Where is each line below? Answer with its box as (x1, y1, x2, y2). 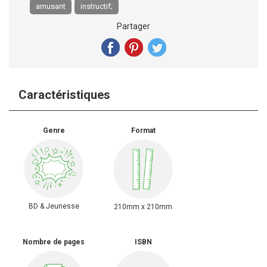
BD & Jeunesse (28, 202, 79, 210)
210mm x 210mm (114, 202, 172, 211)
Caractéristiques (18, 88, 110, 102)
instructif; (80, 2, 113, 11)
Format (131, 126, 156, 135)
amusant (36, 2, 66, 11)
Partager (117, 21, 150, 31)
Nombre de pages (23, 238, 85, 246)
